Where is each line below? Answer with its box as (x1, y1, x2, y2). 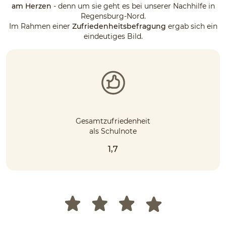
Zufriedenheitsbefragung (72, 21, 166, 31)
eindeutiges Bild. (83, 31, 143, 41)
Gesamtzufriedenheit (76, 116, 150, 126)
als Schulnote (89, 126, 137, 136)
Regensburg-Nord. (80, 11, 146, 21)
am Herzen (11, 1, 51, 11)
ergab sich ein (165, 21, 217, 31)
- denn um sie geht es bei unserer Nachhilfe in (51, 1, 215, 11)
